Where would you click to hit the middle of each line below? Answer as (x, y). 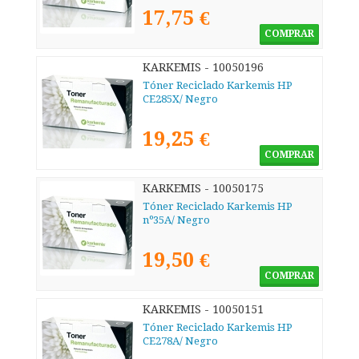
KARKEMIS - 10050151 (203, 310)
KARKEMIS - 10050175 (203, 189)
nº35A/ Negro (176, 220)
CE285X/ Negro (180, 99)
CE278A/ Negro (180, 341)
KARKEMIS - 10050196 (203, 68)
